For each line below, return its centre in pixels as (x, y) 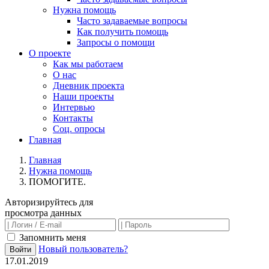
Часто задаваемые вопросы (132, 21)
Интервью (74, 107)
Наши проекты (83, 96)
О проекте (50, 53)
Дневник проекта (89, 86)
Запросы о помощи (116, 42)
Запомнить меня (51, 237)
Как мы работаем (88, 64)
